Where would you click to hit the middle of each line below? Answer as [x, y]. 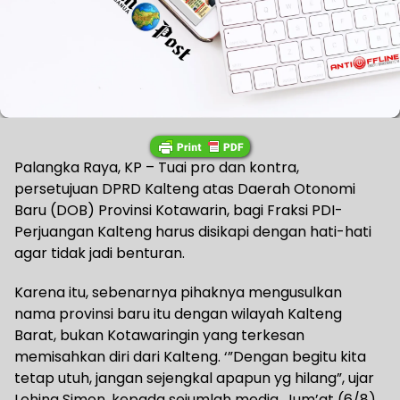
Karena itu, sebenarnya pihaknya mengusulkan [178, 292]
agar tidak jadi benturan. [100, 253]
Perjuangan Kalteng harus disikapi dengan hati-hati [193, 231]
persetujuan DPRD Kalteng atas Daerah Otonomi [185, 188]
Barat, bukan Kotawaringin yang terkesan [159, 335]
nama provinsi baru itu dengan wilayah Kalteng [178, 313]
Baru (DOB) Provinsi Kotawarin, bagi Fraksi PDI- [179, 210]
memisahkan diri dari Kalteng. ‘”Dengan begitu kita [190, 356]
